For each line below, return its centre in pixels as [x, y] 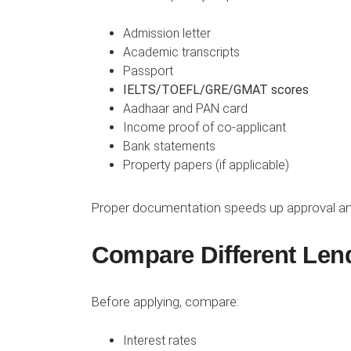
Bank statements [169, 147]
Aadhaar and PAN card [185, 109]
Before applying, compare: [165, 301]
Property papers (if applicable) [206, 165]
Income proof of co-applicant [204, 128]
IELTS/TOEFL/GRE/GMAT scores [216, 90]
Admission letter [167, 34]
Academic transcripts [181, 52]
